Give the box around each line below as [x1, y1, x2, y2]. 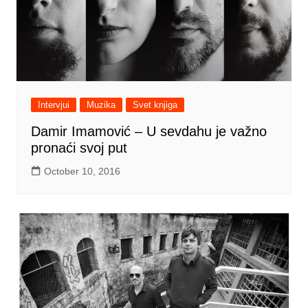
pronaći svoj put [30, 140, 127, 156]
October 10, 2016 [43, 166, 120, 177]
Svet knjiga [132, 100, 177, 111]
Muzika [86, 100, 115, 111]
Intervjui [37, 100, 69, 111]
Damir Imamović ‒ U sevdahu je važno [30, 124, 267, 140]
